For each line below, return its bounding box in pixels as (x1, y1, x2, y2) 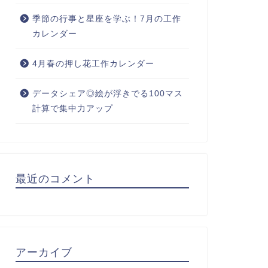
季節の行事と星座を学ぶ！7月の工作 (32, 14, 181, 23)
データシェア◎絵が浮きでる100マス (32, 89, 183, 98)
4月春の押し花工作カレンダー (32, 59, 154, 68)
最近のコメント (15, 172, 95, 185)
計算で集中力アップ (32, 104, 113, 113)
